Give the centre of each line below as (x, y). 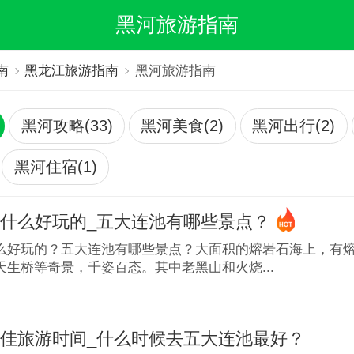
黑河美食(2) (183, 125)
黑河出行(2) (294, 125)
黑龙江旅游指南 (72, 71)
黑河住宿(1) (55, 166)
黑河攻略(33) (67, 125)
